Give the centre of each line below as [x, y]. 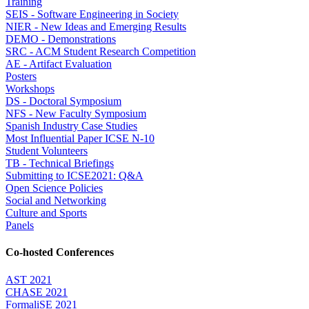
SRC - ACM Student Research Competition [101, 52]
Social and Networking [56, 201]
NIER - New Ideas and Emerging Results [96, 27]
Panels [20, 226]
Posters [21, 77]
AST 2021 [29, 279]
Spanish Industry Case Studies [71, 126]
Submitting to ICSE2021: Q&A [74, 176]
